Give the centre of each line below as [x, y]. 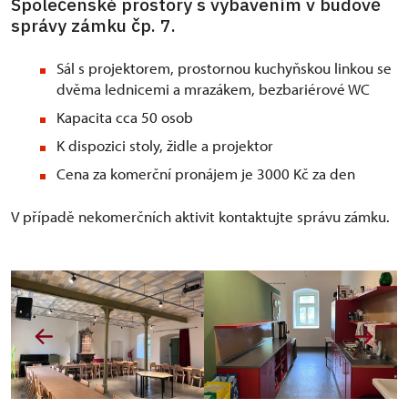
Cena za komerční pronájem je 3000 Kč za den [206, 173]
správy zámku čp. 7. [93, 25]
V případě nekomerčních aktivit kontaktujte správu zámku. [200, 216]
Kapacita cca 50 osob [125, 117]
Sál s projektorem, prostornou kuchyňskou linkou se [224, 68]
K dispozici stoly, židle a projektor [165, 145]
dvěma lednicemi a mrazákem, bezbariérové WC [213, 89]
